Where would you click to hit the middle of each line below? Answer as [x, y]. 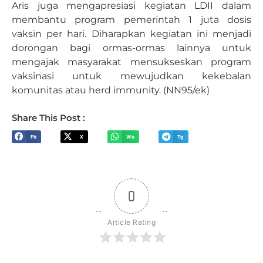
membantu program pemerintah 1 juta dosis [131, 19]
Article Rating [131, 222]
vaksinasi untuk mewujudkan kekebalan [131, 76]
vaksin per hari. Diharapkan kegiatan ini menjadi [131, 33]
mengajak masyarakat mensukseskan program [131, 62]
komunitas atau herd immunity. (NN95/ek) [111, 90]
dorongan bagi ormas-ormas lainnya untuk [131, 48]
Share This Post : [48, 118]
